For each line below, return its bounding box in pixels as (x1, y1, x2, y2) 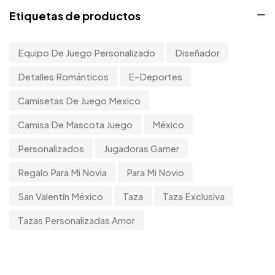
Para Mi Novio (126, 166, 184, 178)
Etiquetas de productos (9, 9, 141, 23)
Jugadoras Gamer (104, 142, 179, 154)
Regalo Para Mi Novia (18, 166, 107, 178)
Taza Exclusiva (163, 190, 225, 202)
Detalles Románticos (18, 71, 109, 82)
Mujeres (9, 67, 44, 79)
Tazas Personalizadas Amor (18, 214, 135, 226)
